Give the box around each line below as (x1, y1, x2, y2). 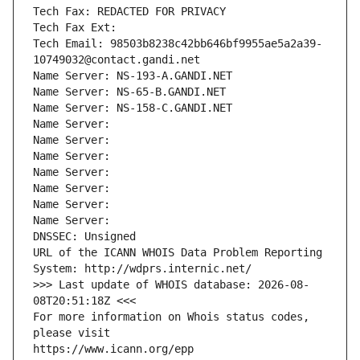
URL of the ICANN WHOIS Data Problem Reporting (33, 246, 322, 260)
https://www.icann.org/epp (33, 342, 194, 356)
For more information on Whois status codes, (33, 310, 309, 324)
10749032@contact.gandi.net (33, 53, 200, 67)
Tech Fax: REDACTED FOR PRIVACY (33, 5, 226, 18)
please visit (33, 326, 110, 340)
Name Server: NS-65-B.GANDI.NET (33, 85, 226, 99)
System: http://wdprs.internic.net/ (33, 262, 252, 276)
